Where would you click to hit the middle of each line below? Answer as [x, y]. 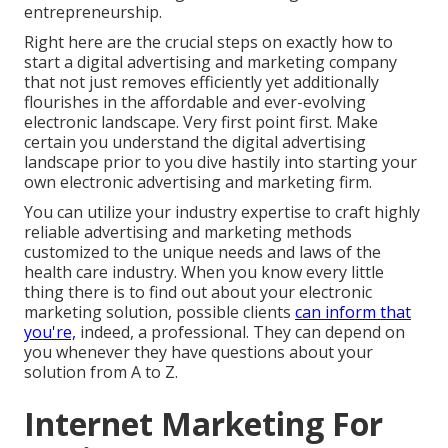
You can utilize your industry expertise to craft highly [222, 212]
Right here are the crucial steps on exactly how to [208, 42]
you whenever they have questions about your [198, 352]
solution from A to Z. [101, 372]
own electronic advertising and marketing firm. [198, 182]
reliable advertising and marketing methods [188, 232]
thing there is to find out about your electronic [198, 292]
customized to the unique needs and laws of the [202, 252]
